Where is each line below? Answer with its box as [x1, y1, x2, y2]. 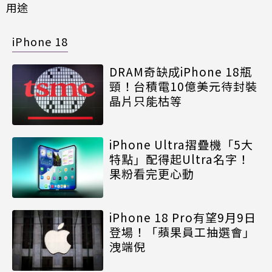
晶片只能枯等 [109, 92, 182, 109]
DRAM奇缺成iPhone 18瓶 [109, 63, 252, 80]
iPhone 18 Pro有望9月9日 [109, 209, 256, 226]
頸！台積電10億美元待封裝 [109, 78, 257, 95]
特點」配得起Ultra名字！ [109, 151, 250, 168]
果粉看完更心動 [109, 165, 194, 182]
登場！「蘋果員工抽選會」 [109, 223, 255, 240]
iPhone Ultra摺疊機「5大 [109, 136, 253, 153]
